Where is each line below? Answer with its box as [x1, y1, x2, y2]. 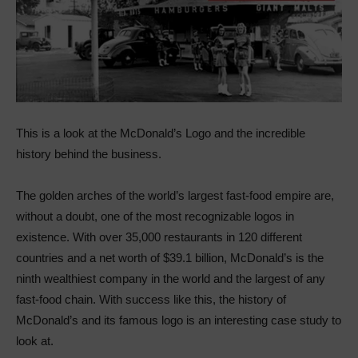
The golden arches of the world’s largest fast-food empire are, [16, 188, 334, 202]
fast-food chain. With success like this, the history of [16, 292, 286, 306]
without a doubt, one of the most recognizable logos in [16, 209, 294, 223]
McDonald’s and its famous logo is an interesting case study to [16, 312, 341, 327]
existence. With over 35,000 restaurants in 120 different [16, 229, 302, 244]
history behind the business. [16, 146, 161, 161]
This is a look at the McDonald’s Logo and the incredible [16, 125, 305, 140]
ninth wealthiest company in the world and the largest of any [16, 271, 325, 285]
